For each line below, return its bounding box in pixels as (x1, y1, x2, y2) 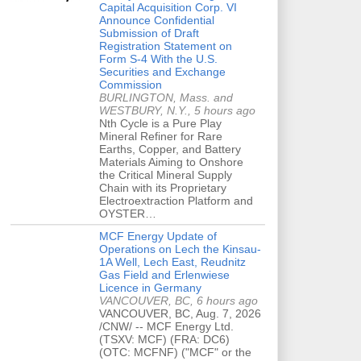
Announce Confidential (99, 13, 214, 27)
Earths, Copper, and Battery (99, 142, 241, 156)
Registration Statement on (99, 39, 232, 52)
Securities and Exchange (99, 64, 226, 78)
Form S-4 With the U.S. (99, 52, 218, 65)
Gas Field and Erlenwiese (99, 268, 230, 281)
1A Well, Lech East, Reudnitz (99, 255, 246, 268)
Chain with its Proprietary (99, 180, 226, 194)
